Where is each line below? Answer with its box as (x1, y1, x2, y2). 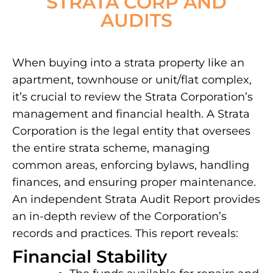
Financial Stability (12, 246, 167, 268)
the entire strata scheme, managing (12, 141, 210, 155)
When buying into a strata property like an (12, 56, 244, 70)
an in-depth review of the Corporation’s (12, 210, 227, 224)
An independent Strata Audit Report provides (12, 193, 260, 207)
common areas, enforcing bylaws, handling (12, 158, 249, 172)
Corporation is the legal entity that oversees (12, 124, 250, 138)
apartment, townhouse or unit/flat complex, (12, 73, 252, 87)
